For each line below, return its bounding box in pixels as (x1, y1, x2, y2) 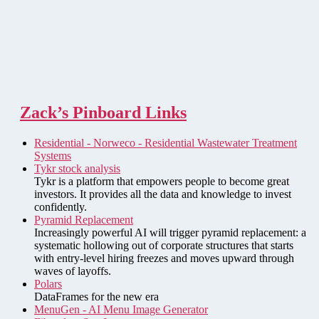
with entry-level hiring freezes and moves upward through (34, 252, 294, 265)
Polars (34, 278, 62, 291)
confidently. (34, 201, 87, 214)
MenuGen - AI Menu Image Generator (34, 303, 208, 316)
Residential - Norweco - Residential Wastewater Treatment (34, 137, 297, 150)
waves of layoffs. (34, 265, 111, 278)
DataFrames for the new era (34, 291, 159, 303)
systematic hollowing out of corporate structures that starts (34, 239, 293, 252)
